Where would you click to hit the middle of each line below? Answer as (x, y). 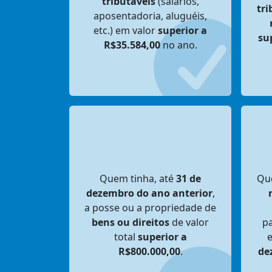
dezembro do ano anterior (149, 193)
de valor (189, 222)
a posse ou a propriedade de (150, 208)
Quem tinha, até (138, 178)
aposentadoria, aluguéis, (150, 16)
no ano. (178, 45)
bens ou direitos (131, 222)
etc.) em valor (126, 30)
